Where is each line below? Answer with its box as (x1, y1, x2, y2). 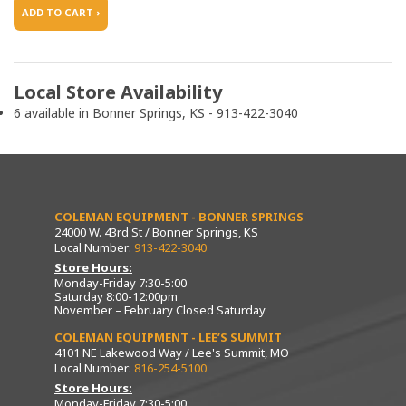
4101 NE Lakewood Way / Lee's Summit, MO (54, 344, 289, 361)
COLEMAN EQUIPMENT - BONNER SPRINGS (54, 208, 304, 225)
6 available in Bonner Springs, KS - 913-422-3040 (14, 104, 298, 121)
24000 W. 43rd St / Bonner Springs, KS (54, 224, 258, 240)
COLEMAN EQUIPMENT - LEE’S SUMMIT (54, 329, 282, 345)
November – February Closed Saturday (54, 302, 266, 318)
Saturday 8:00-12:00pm (54, 288, 178, 304)
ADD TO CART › (22, 5, 100, 19)
